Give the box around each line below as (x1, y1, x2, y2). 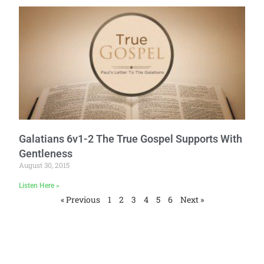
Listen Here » (19, 181, 60, 190)
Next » (180, 193, 204, 205)
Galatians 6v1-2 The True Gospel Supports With (19, 132, 243, 145)
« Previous (60, 193, 100, 205)
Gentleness (19, 147, 73, 160)
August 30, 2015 (19, 160, 70, 170)
